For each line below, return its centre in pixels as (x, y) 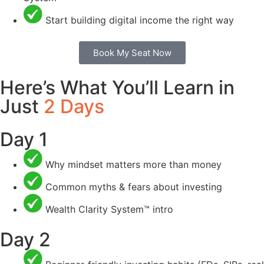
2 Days (74, 106)
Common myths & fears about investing (134, 187)
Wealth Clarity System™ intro (109, 209)
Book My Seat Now (132, 53)
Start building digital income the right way (140, 20)
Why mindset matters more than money (133, 164)
